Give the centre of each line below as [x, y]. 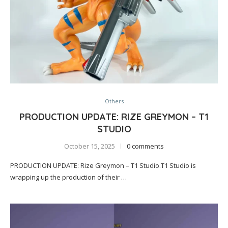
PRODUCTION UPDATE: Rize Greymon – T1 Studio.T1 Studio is [103, 165]
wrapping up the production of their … [68, 177]
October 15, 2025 [90, 146]
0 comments [145, 146]
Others [114, 101]
